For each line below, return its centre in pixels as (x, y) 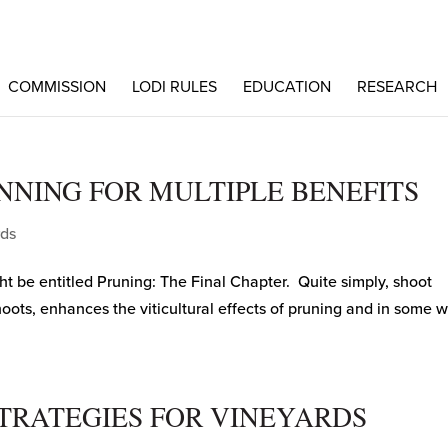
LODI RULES (174, 87)
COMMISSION (56, 87)
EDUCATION (286, 87)
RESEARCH (396, 87)
